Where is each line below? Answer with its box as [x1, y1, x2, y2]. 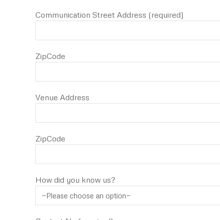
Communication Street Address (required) [35, 10, 184, 20]
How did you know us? [35, 175, 115, 185]
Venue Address [35, 92, 89, 102]
